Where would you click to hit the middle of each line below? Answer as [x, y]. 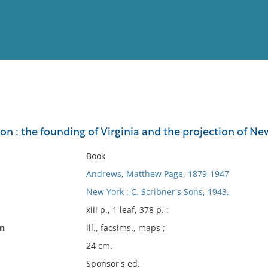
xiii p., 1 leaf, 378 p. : [127, 210]
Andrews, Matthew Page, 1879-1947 [157, 174]
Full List [244, 117]
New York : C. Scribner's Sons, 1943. [157, 192]
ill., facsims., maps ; [125, 228]
